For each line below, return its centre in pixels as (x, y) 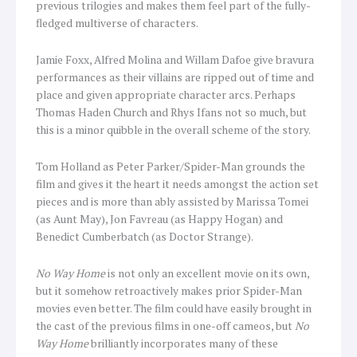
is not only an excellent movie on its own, (207, 273)
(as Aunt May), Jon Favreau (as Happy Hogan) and (159, 219)
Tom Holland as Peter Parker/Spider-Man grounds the (171, 166)
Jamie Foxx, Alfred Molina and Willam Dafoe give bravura (175, 59)
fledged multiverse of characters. (117, 23)
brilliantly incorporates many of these (183, 343)
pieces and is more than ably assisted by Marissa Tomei (172, 201)
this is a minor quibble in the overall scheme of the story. (173, 129)
